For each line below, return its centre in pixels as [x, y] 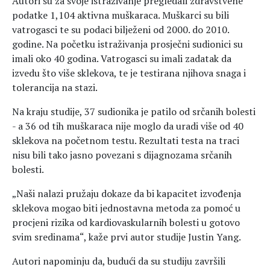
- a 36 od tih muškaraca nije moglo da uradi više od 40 [128, 126]
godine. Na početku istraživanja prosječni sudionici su [127, 44]
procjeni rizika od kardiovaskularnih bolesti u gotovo [126, 223]
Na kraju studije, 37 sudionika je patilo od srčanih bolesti [134, 112]
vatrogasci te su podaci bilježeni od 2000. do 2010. [121, 30]
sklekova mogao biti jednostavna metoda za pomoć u [126, 208]
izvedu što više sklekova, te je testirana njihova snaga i [129, 73]
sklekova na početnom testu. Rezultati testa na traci [126, 141]
